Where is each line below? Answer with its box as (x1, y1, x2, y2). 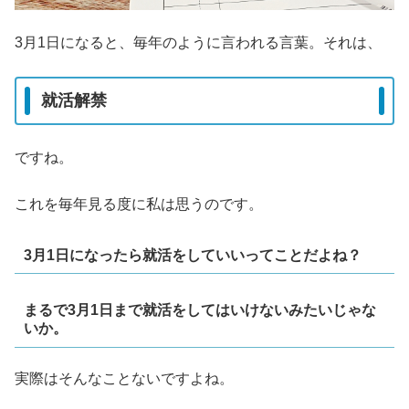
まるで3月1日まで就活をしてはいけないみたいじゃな (23, 302, 376, 319)
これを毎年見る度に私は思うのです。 (15, 195, 263, 212)
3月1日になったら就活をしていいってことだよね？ (23, 246, 362, 263)
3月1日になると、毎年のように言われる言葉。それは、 (15, 35, 382, 51)
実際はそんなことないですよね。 (15, 370, 234, 386)
